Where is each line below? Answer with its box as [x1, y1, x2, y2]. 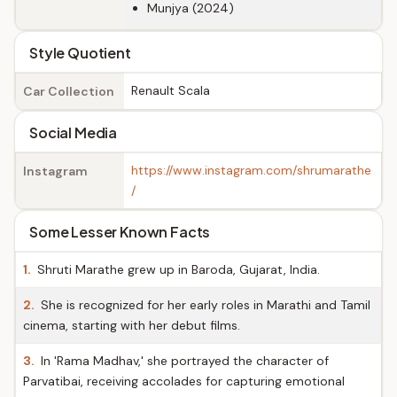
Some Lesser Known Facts [29, 222, 211, 241]
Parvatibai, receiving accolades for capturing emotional [23, 373, 345, 389]
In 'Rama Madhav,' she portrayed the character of [37, 353, 329, 369]
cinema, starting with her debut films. [23, 317, 240, 333]
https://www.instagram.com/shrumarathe [131, 162, 371, 178]
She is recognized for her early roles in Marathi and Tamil [37, 297, 370, 313]
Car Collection [23, 83, 114, 99]
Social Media [29, 123, 118, 142]
